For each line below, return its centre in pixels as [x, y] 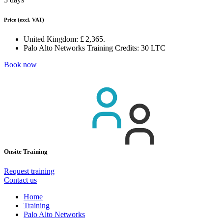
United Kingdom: [51, 39]
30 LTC [153, 48]
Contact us [20, 180]
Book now [20, 65]
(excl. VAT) [31, 20]
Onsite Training [27, 152]
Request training [29, 171]
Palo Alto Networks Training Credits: [81, 48]
